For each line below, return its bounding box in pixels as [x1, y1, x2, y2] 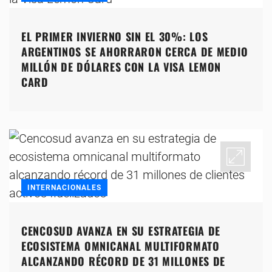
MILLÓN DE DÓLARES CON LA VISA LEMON [21, 58, 222, 75]
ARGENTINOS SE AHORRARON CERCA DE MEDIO [21, 43, 248, 59]
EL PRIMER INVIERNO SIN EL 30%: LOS [21, 28, 208, 44]
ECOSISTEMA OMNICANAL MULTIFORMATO [21, 237, 220, 254]
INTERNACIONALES [27, 183, 101, 192]
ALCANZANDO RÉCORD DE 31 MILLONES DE [21, 253, 226, 269]
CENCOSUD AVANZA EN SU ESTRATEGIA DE [21, 222, 221, 239]
